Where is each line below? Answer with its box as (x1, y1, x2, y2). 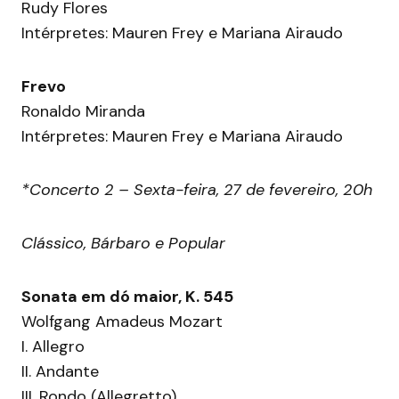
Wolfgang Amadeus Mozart (21, 311, 223, 333)
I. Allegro (21, 336, 85, 358)
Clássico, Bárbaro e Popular (21, 232, 225, 255)
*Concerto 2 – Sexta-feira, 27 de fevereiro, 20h (21, 179, 372, 201)
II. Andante (21, 361, 99, 383)
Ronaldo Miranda (21, 101, 145, 123)
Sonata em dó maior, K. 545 (21, 286, 233, 308)
